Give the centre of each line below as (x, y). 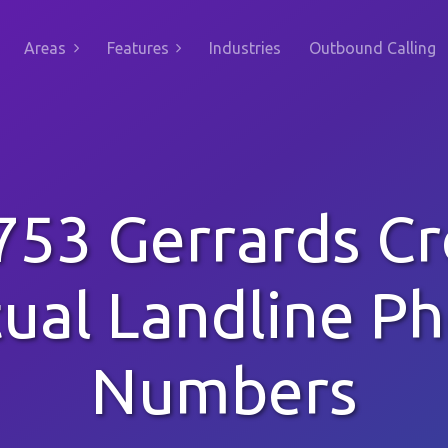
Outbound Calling (372, 48)
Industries (245, 48)
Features (137, 48)
